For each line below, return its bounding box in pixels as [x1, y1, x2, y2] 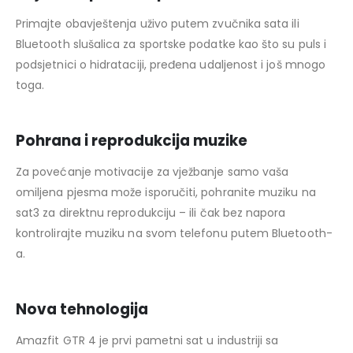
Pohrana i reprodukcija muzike [16, 131, 247, 151]
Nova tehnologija [16, 299, 148, 320]
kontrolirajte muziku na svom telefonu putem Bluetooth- [16, 225, 333, 242]
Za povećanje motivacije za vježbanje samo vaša [16, 164, 289, 180]
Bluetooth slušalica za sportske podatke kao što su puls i [16, 36, 326, 53]
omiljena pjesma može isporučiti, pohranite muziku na [16, 184, 316, 201]
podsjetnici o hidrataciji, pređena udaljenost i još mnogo [16, 57, 325, 73]
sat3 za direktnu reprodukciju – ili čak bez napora [16, 205, 286, 221]
